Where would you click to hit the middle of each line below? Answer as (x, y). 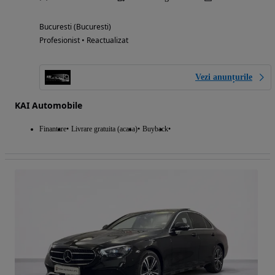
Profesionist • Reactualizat (84, 40)
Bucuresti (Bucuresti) (75, 26)
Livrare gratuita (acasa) (104, 129)
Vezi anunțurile (224, 77)
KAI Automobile (48, 105)
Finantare (53, 129)
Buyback (155, 129)
